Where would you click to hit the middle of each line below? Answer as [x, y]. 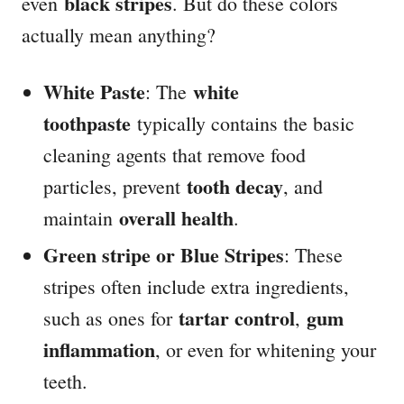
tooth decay [235, 187]
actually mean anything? [119, 35]
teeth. [65, 381]
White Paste [94, 92]
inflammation [99, 350]
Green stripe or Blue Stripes [164, 255]
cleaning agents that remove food [174, 155]
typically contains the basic [243, 124]
